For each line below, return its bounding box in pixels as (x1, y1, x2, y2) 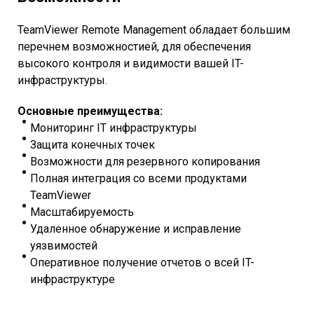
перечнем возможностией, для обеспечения (18, 40, 251, 54)
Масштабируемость (30, 205, 134, 219)
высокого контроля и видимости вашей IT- (18, 57, 244, 71)
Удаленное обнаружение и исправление (30, 222, 241, 236)
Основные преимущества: (18, 104, 163, 118)
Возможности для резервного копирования (30, 155, 260, 169)
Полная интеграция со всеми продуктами (30, 172, 247, 186)
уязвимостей (30, 239, 97, 253)
